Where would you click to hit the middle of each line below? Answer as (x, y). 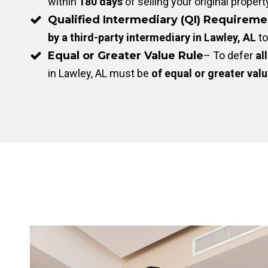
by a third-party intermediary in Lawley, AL (152, 37)
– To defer (229, 55)
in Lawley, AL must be (100, 73)
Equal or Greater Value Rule (126, 56)
